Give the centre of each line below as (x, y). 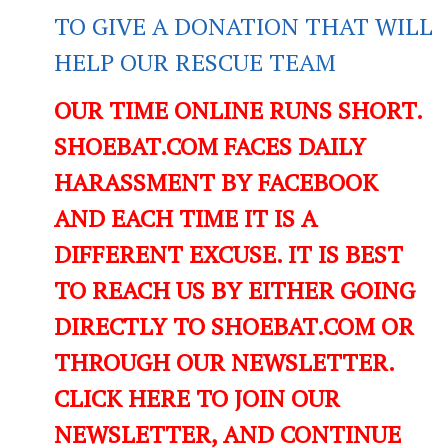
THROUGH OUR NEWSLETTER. (224, 361)
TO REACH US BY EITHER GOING (234, 289)
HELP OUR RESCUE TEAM (195, 61)
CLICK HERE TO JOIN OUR (197, 397)
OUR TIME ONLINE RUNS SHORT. (238, 109)
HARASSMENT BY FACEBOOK (216, 181)
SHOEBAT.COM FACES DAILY (210, 145)
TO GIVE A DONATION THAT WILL (243, 25)
